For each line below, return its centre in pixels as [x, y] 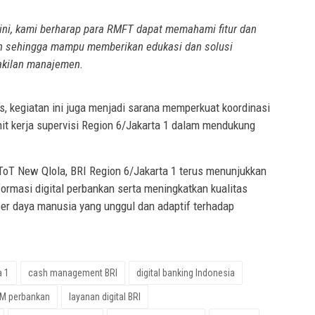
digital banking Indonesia [186, 272]
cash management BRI [73, 272]
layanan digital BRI [105, 296]
